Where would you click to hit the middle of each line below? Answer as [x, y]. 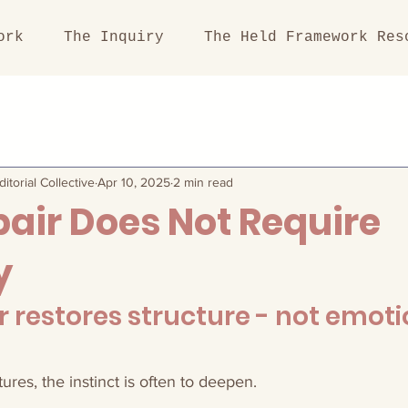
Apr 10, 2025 [134, 182]
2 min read [203, 182]
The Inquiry [114, 37]
